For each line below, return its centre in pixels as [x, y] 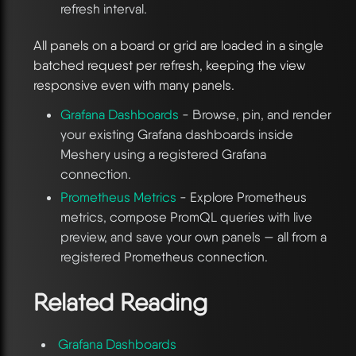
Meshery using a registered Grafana [163, 155]
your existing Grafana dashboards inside [176, 135]
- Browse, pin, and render [255, 115]
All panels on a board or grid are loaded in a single [178, 45]
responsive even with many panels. [134, 85]
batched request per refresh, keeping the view [169, 65]
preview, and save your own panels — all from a [193, 237]
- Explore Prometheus [241, 197]
